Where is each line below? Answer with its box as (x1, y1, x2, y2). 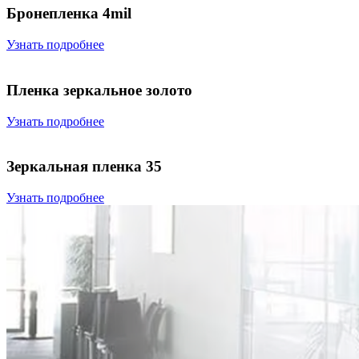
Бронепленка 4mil (6, 5, 131, 22)
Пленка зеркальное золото (6, 81, 192, 99)
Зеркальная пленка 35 (6, 158, 162, 175)
